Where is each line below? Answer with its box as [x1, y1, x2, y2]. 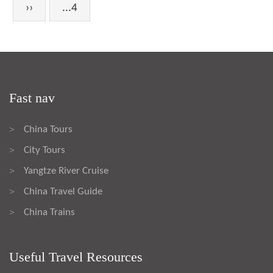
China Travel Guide [24, 186, 102, 197]
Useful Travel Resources [9, 249, 143, 264]
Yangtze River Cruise [24, 166, 108, 176]
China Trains [24, 207, 75, 218]
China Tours [24, 124, 73, 135]
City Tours [24, 145, 65, 155]
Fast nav [9, 90, 55, 105]
